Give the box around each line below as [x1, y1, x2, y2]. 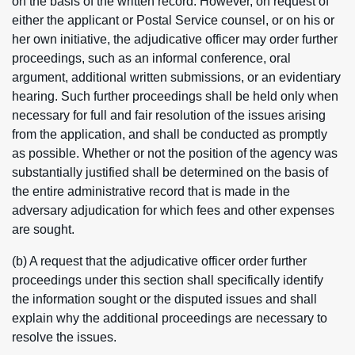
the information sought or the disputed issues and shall [12, 292, 317, 306]
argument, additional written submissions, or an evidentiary [12, 71, 341, 84]
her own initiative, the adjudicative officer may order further [12, 32, 338, 46]
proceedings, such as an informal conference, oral [12, 52, 291, 65]
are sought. [12, 223, 74, 236]
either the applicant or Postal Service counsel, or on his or [12, 13, 334, 27]
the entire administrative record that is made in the [12, 185, 290, 198]
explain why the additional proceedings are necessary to [12, 311, 327, 325]
